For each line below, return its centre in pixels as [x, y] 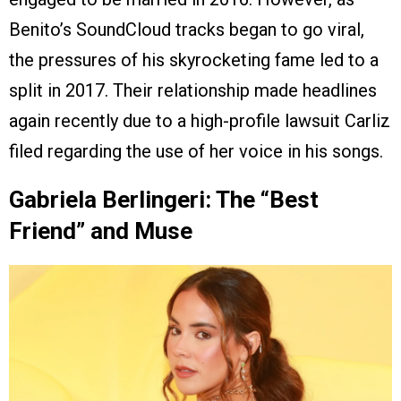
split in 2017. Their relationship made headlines [193, 91]
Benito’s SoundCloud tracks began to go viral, [187, 30]
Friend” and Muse [101, 231]
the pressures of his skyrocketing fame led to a [194, 60]
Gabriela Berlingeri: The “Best [164, 200]
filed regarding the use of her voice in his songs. [196, 152]
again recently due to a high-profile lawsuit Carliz [200, 121]
